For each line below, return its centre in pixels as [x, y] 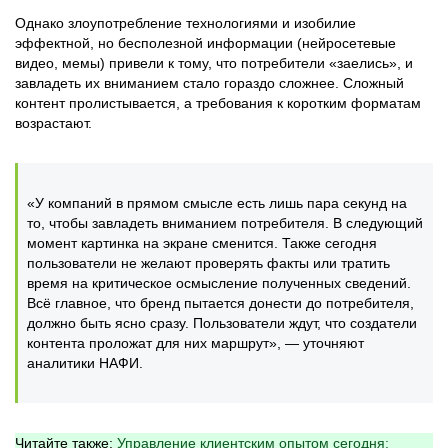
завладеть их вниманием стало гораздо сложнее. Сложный [209, 83]
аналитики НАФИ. [85, 363]
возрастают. [53, 123]
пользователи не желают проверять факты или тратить [208, 263]
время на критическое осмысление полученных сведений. [219, 283]
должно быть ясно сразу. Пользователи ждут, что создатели [222, 323]
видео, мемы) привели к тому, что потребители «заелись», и [214, 63]
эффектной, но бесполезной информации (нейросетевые [205, 43]
